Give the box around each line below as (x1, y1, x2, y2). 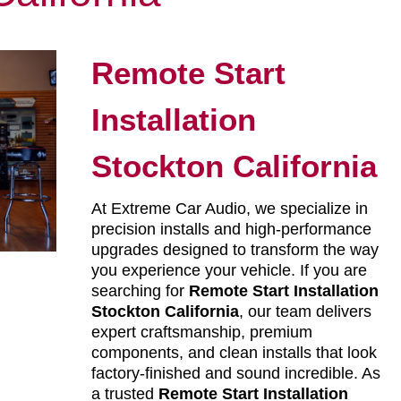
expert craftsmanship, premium (90, 323, 312, 342)
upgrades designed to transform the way (90, 241, 379, 260)
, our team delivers (238, 303, 371, 321)
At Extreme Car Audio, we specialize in (90, 200, 368, 218)
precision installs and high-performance (90, 220, 371, 239)
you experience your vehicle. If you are (90, 261, 367, 280)
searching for (90, 282, 189, 301)
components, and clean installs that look (90, 344, 377, 363)
